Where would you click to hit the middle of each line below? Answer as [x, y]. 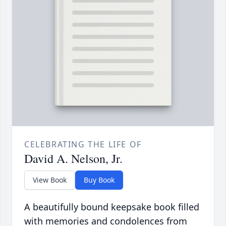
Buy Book [99, 180]
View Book [50, 180]
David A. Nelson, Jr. [73, 159]
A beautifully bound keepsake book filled [112, 207]
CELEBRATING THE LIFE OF [83, 145]
